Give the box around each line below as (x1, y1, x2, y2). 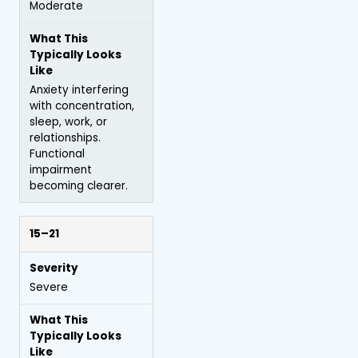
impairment (30, 161, 92, 177)
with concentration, (30, 97, 134, 113)
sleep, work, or (30, 113, 107, 129)
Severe (30, 279, 68, 295)
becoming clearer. (30, 177, 128, 193)
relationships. (30, 129, 101, 145)
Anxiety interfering (30, 82, 129, 97)
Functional (30, 145, 85, 161)
